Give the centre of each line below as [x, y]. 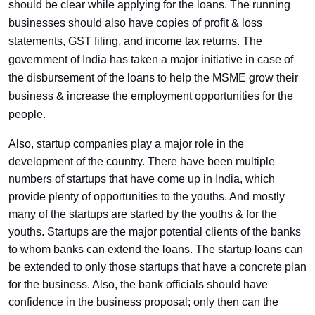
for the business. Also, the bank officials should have [138, 284]
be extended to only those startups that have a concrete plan [157, 267]
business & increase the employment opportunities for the [151, 96]
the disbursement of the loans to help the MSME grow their [153, 78]
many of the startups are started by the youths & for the [143, 214]
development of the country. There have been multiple [142, 161]
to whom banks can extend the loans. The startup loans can [156, 249]
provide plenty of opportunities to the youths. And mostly [147, 197]
